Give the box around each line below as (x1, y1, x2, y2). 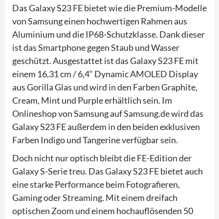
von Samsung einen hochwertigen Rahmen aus (12, 15, 187, 26)
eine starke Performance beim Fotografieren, (12, 178, 180, 190)
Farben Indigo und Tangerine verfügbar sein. (12, 134, 178, 145)
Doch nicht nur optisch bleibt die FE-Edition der (12, 152, 192, 163)
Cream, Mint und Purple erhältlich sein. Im (12, 94, 172, 106)
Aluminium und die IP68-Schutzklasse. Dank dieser (12, 28, 205, 40)
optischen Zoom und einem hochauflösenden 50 (12, 205, 193, 216)
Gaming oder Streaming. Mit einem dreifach (12, 192, 177, 203)
